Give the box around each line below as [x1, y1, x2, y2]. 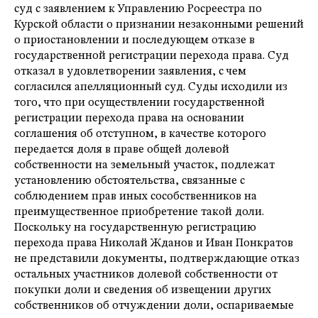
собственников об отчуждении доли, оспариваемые [14, 300, 294, 312]
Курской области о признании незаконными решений [14, 19, 304, 31]
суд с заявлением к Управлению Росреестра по [14, 4, 262, 16]
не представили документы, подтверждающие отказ [14, 253, 300, 265]
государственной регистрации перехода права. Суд [14, 50, 289, 62]
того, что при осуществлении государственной [14, 97, 265, 109]
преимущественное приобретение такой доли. [14, 207, 264, 219]
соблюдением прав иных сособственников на [14, 191, 257, 203]
